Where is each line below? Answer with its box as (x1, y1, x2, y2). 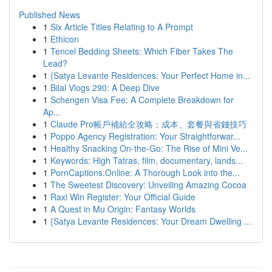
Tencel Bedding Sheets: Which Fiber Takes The (50, 45, 233, 57)
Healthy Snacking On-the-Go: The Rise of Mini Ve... (50, 142, 248, 154)
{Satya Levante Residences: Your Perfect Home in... (50, 69, 250, 81)
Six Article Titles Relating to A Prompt (50, 21, 193, 33)
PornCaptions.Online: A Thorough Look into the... (50, 166, 240, 178)
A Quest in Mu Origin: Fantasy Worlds (50, 203, 195, 215)
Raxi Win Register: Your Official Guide (50, 191, 195, 203)
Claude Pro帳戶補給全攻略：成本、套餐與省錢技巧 (50, 118, 246, 130)
